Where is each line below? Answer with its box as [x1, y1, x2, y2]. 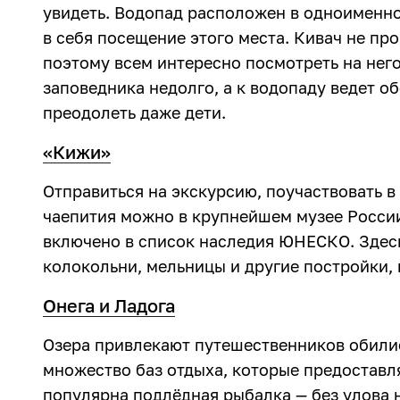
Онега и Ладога [43, 295, 175, 316]
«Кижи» [43, 141, 111, 162]
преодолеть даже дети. [43, 103, 226, 122]
